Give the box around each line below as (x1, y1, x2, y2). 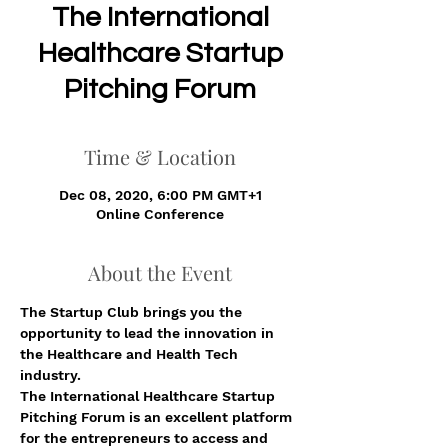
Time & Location (84, 143, 236, 170)
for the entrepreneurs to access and (20, 430, 272, 446)
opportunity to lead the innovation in (20, 325, 278, 341)
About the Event (88, 259, 232, 286)
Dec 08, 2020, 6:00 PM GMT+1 (58, 187, 262, 203)
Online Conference (96, 206, 224, 222)
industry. (20, 367, 85, 383)
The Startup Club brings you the (20, 304, 246, 320)
